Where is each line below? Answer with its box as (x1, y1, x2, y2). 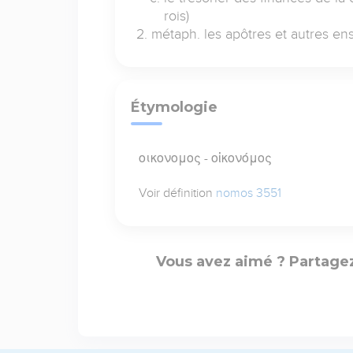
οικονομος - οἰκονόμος (138, 150, 272, 165)
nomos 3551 (215, 185, 281, 200)
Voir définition (138, 185, 216, 200)
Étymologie (130, 98, 217, 116)
